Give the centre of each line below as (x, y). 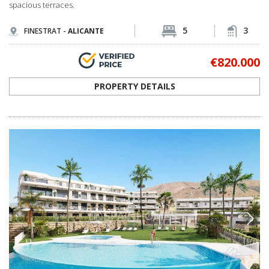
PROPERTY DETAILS (134, 86)
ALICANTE (86, 31)
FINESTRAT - (46, 31)
